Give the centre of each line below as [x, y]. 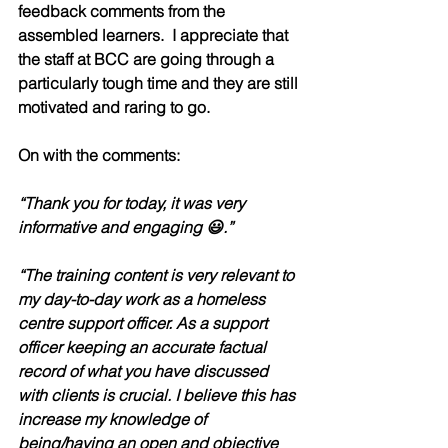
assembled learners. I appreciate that [155, 34]
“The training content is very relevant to [158, 274]
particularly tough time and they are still [160, 82]
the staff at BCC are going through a [148, 58]
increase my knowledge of [114, 418]
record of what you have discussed [145, 370]
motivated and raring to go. [118, 106]
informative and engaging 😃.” [125, 226]
